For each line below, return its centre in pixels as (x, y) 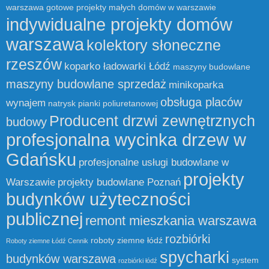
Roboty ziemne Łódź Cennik (47, 241)
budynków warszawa (61, 259)
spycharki (195, 258)
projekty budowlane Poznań (119, 183)
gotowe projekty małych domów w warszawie (131, 8)
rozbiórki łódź (138, 261)
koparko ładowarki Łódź (117, 67)
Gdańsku (41, 160)
